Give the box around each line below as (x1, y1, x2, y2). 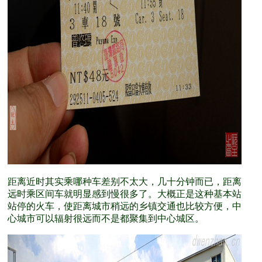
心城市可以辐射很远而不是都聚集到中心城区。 (8, 213, 204, 223)
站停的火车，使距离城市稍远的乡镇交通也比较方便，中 (8, 201, 242, 211)
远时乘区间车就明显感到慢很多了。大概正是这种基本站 (8, 189, 242, 199)
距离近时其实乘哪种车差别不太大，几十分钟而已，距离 (8, 177, 242, 187)
